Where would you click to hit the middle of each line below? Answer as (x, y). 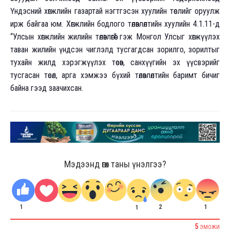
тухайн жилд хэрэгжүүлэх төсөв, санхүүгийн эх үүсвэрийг (115, 62)
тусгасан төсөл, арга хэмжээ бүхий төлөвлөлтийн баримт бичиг (115, 75)
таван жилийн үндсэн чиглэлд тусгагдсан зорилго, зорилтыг (115, 49)
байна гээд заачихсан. (47, 88)
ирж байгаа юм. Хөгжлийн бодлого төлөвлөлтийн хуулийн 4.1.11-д (115, 24)
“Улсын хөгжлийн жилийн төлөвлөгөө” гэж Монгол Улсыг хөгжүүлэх (115, 36)
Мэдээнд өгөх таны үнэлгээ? (115, 164)
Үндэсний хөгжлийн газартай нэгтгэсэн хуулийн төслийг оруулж (115, 11)
